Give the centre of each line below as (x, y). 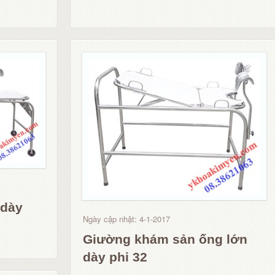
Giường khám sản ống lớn (165, 239)
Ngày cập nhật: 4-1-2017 (126, 219)
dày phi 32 (115, 257)
